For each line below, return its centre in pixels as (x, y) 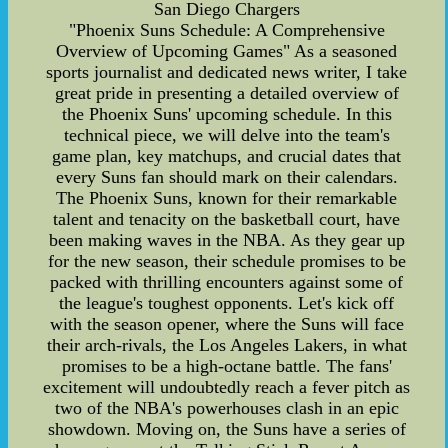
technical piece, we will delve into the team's (226, 134)
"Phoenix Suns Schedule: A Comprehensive (226, 29)
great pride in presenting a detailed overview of (226, 92)
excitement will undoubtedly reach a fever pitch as (227, 386)
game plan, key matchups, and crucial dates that (227, 155)
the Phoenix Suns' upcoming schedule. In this (226, 113)
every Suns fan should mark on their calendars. (226, 176)
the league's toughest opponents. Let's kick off (227, 302)
